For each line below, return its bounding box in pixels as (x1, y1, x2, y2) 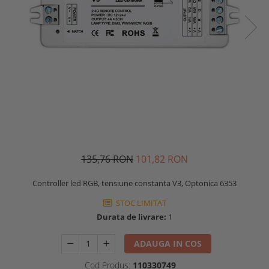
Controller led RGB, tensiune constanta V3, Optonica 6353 (32, 177, 237, 189)
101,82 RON (136, 152, 188, 166)
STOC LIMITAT (113, 197, 166, 208)
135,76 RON (81, 152, 133, 166)
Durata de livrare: (97, 211, 166, 222)
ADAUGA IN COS (134, 237, 202, 249)
